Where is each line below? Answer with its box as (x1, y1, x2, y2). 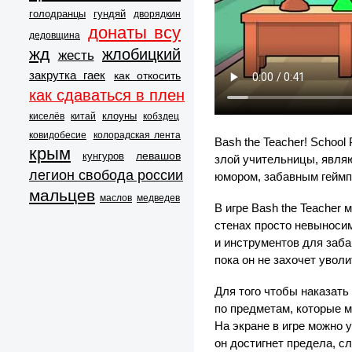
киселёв (29, 111, 64, 122)
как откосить (114, 69, 181, 82)
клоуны (102, 110, 137, 122)
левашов (136, 149, 181, 162)
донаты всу (87, 24, 181, 42)
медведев (137, 192, 180, 203)
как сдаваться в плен (29, 86, 185, 104)
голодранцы (29, 8, 86, 20)
